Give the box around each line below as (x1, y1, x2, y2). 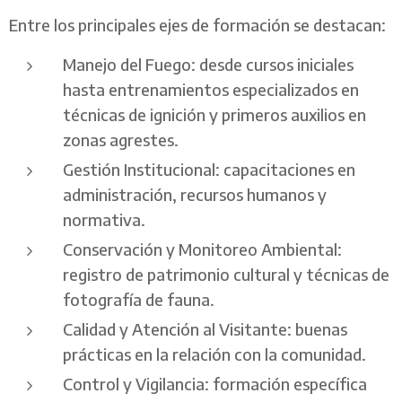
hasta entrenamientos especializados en (63, 78, 359, 100)
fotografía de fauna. (63, 288, 214, 310)
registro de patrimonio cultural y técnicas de (63, 263, 389, 284)
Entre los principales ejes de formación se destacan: (9, 13, 386, 35)
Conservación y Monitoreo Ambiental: (63, 238, 342, 259)
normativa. (63, 208, 145, 230)
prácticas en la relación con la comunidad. (63, 343, 366, 364)
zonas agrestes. (63, 128, 179, 150)
